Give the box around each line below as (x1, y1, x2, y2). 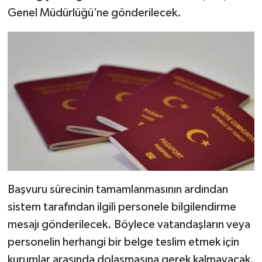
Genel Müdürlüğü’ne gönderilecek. (7, 7, 181, 19)
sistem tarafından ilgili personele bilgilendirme (7, 201, 236, 213)
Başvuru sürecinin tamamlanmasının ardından (7, 183, 228, 195)
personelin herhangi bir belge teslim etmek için (7, 236, 239, 248)
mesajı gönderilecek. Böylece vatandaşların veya (7, 218, 250, 230)
